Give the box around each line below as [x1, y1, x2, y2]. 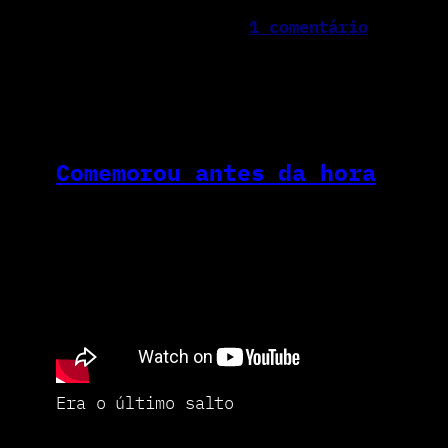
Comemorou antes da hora [56, 156, 376, 187]
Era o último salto [56, 392, 235, 415]
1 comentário [249, 16, 368, 39]
